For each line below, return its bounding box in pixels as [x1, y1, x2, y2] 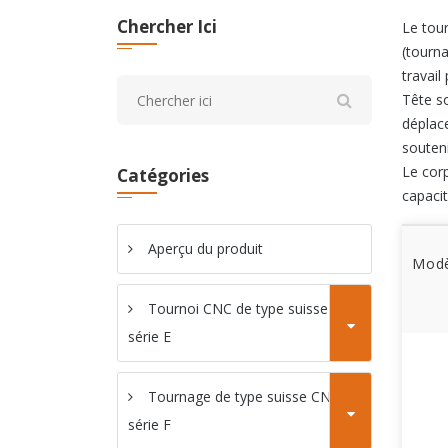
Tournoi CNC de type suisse [148, 299, 328, 318]
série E [128, 327, 171, 346]
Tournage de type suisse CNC [148, 387, 340, 406]
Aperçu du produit [148, 239, 263, 258]
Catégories [117, 164, 209, 187]
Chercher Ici [117, 15, 217, 38]
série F [128, 415, 171, 434]
